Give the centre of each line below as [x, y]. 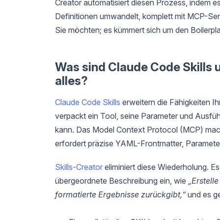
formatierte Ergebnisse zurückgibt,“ [120, 194]
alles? [71, 81]
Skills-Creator [79, 167]
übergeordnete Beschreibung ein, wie [122, 180]
